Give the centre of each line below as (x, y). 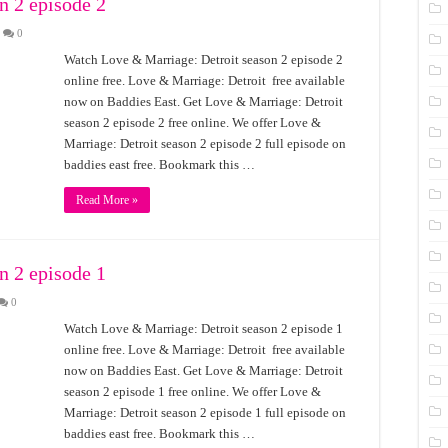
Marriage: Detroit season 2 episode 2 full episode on (205, 143)
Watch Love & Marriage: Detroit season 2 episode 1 (203, 328)
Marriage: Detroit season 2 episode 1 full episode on (205, 412)
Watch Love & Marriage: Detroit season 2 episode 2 (203, 59)
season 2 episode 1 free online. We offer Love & (192, 391)
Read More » (107, 200)
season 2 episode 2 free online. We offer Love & (192, 122)
